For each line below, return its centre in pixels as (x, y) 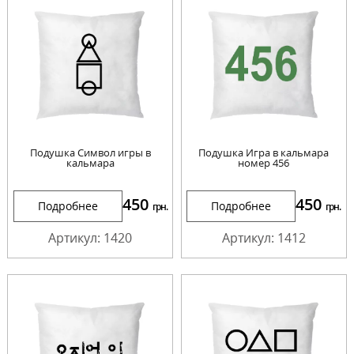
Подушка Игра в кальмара (264, 152)
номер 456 (264, 162)
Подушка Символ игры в (90, 152)
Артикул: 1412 (264, 237)
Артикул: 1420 (90, 237)
